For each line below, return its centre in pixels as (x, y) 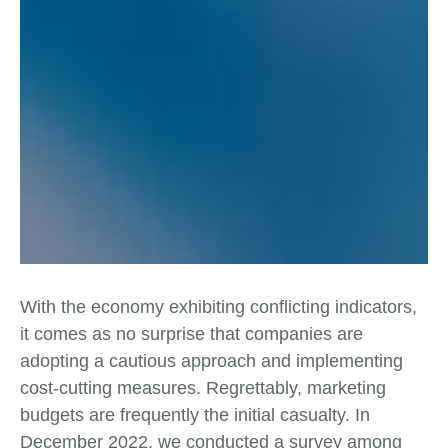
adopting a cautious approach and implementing (211, 361)
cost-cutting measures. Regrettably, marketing (203, 388)
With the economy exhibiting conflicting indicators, (218, 307)
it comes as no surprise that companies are (191, 334)
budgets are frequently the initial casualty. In (195, 415)
